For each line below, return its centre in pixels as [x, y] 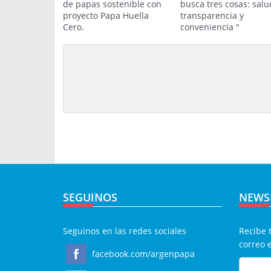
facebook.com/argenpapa [142, 254]
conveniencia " [210, 27]
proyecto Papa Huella [106, 15]
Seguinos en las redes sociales [125, 231]
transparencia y [212, 15]
